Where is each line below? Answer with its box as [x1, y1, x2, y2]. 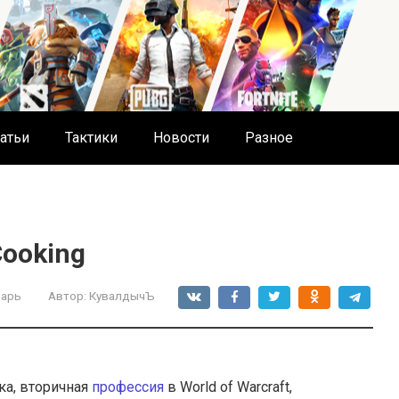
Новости [153, 129, 209, 146]
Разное [245, 129, 293, 146]
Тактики [65, 129, 118, 146]
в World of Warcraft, [164, 379, 292, 395]
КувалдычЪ [89, 289, 155, 303]
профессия [92, 379, 164, 395]
